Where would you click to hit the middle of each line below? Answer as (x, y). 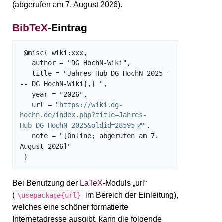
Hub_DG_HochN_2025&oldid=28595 (77, 126)
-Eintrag (67, 28)
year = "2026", (26, 94)
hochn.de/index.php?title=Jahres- (83, 115)
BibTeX (30, 28)
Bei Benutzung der (46, 183)
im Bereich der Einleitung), (131, 195)
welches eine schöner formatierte (70, 207)
